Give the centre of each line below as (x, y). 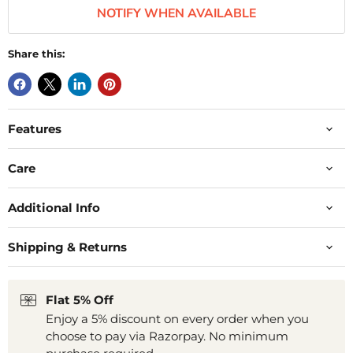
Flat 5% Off (80, 300)
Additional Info (54, 208)
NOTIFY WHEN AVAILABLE (176, 14)
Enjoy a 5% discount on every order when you (177, 319)
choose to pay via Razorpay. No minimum (167, 336)
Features (35, 129)
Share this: (36, 54)
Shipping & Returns (67, 247)
